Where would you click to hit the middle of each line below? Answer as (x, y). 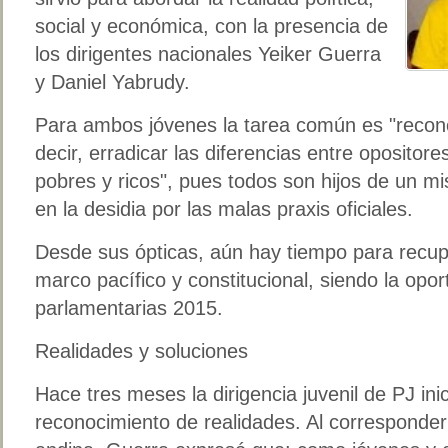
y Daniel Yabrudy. (112, 81)
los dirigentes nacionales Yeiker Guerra (208, 53)
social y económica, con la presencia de (211, 25)
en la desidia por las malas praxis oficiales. (224, 208)
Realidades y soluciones (141, 350)
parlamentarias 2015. (129, 307)
